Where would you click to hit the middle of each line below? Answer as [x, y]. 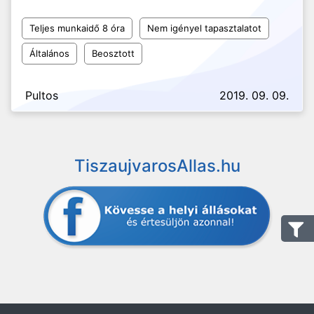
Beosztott [113, 53]
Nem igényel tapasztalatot [204, 28]
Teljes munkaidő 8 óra [77, 28]
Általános [49, 53]
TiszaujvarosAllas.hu [157, 166]
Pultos [42, 95]
